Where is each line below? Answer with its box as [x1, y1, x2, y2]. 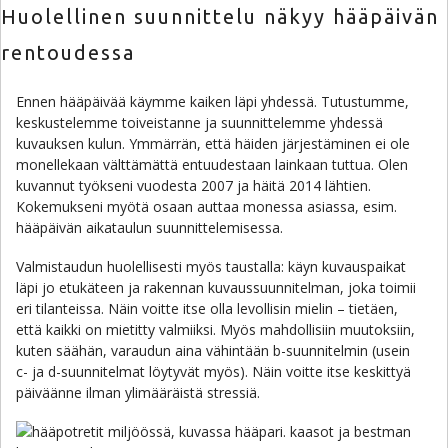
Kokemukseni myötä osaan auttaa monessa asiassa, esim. [16, 197, 397, 216]
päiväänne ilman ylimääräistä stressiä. [16, 383, 260, 402]
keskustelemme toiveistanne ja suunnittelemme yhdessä [16, 113, 383, 132]
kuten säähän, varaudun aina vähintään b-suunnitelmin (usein [16, 341, 410, 360]
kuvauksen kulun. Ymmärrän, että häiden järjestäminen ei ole [16, 134, 410, 153]
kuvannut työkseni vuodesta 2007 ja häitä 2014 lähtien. [16, 176, 371, 195]
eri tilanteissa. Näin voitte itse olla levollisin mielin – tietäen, [16, 299, 398, 318]
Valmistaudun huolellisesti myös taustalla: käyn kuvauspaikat [16, 257, 406, 276]
